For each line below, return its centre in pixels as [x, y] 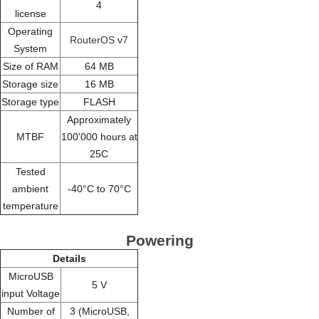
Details [69, 259]
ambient [30, 189]
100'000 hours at [99, 137]
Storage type [30, 102]
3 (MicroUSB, [99, 312]
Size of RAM [30, 67]
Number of [31, 312]
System [30, 49]
